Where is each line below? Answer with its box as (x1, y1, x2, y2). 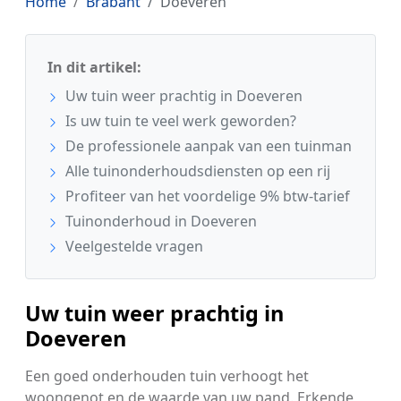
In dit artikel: (47, 56, 141, 77)
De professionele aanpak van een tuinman (62, 135, 352, 156)
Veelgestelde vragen (62, 235, 203, 256)
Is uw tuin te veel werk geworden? (62, 110, 296, 131)
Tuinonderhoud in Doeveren (62, 210, 257, 231)
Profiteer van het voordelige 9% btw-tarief (62, 185, 350, 206)
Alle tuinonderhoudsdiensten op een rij (62, 160, 330, 181)
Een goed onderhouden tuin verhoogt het (25, 365, 309, 386)
